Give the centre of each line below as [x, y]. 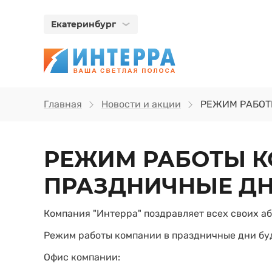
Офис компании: [82, 257]
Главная [63, 104]
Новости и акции [141, 104]
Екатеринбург [83, 24]
